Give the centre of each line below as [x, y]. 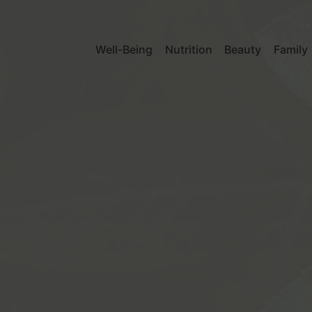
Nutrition [188, 50]
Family [290, 50]
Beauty [243, 50]
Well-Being [124, 50]
